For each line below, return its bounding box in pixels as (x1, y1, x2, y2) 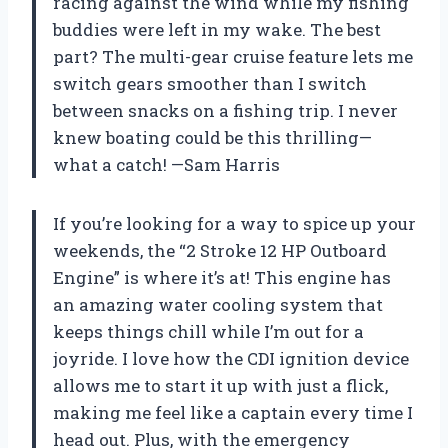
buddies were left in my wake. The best (53, 18, 381, 42)
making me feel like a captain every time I (53, 401, 413, 425)
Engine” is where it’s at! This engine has (53, 266, 391, 290)
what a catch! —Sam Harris (53, 153, 280, 177)
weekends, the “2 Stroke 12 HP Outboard (53, 239, 387, 263)
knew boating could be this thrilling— (53, 126, 372, 150)
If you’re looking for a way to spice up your (53, 212, 416, 236)
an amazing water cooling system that (53, 293, 383, 317)
